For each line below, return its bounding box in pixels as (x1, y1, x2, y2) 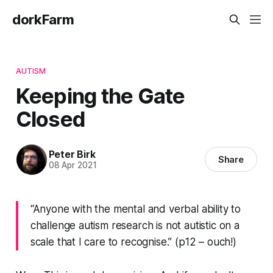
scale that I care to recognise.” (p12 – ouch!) (30, 235, 236, 248)
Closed (15, 105, 86, 132)
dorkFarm (12, 12, 74, 27)
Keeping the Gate (15, 82, 185, 108)
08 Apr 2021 (48, 160, 97, 171)
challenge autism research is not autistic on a (30, 219, 239, 232)
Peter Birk (48, 148, 96, 161)
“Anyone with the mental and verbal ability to (30, 202, 241, 215)
